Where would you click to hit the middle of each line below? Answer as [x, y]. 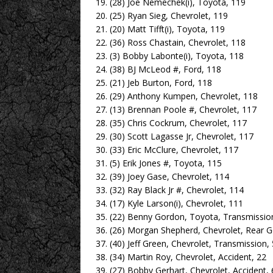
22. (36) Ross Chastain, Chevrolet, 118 [171, 42]
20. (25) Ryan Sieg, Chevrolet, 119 [162, 16]
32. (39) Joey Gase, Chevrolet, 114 [162, 176]
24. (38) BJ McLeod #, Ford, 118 [158, 69]
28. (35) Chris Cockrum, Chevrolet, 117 [171, 123]
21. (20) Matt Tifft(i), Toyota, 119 [160, 29]
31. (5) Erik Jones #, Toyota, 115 [159, 163]
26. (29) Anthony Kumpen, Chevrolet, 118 [177, 96]
